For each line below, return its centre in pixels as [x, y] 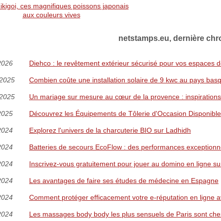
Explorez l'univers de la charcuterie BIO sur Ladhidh [110, 130]
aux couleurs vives [51, 15]
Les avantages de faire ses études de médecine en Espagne [124, 181]
